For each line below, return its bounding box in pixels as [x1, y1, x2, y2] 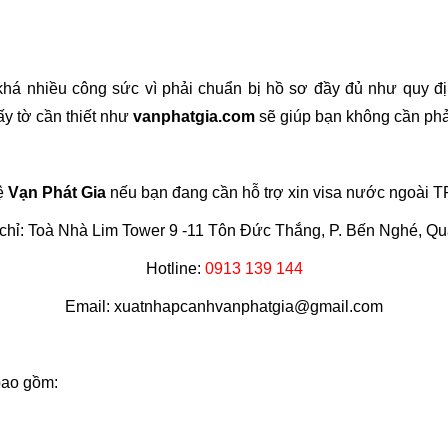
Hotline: [145, 260, 201, 277]
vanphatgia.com [133, 108, 255, 125]
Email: [65, 298, 114, 315]
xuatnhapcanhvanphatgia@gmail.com [114, 298, 383, 315]
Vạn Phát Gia [8, 184, 106, 201]
